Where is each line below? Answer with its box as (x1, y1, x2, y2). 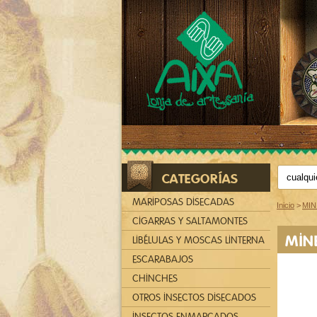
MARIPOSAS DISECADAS (132, 197, 234, 207)
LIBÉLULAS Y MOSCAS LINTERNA (132, 235, 265, 246)
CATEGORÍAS (161, 171, 238, 186)
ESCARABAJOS (132, 254, 193, 265)
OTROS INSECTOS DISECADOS (132, 292, 256, 303)
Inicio (277, 201, 294, 209)
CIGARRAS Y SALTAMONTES (132, 216, 248, 226)
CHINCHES (132, 273, 178, 284)
